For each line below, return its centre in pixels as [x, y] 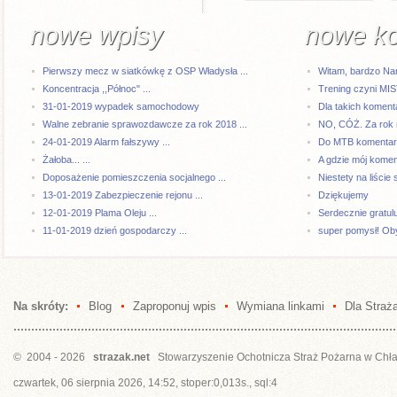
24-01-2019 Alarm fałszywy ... [107, 142]
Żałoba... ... [67, 160]
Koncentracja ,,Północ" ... [97, 89]
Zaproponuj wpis [174, 307]
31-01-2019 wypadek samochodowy [121, 107]
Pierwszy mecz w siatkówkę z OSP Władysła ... [146, 71]
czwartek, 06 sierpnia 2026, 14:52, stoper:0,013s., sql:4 [145, 382]
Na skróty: [41, 307]
